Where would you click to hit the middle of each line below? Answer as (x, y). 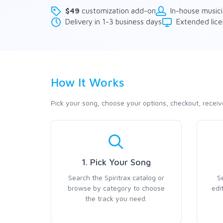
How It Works (88, 82)
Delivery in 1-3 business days (113, 21)
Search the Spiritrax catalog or (116, 177)
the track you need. (116, 198)
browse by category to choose (116, 188)
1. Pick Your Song (116, 162)
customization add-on (118, 10)
